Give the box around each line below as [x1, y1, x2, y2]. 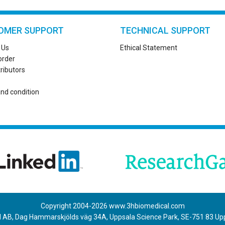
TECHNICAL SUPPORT [120, 25, 210, 36]
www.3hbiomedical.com [107, 201, 185, 210]
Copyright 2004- [40, 201, 91, 210]
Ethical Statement [120, 43, 177, 52]
